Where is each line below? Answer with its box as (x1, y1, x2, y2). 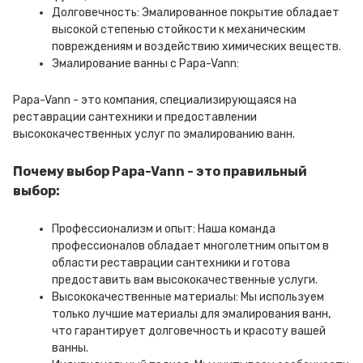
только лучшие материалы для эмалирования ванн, (52, 307, 331, 321)
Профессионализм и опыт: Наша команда (52, 222, 275, 236)
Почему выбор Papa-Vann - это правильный (13, 164, 307, 179)
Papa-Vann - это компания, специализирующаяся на (13, 93, 297, 107)
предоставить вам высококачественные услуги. (52, 273, 318, 287)
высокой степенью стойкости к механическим (52, 23, 305, 36)
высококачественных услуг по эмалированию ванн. (13, 127, 295, 141)
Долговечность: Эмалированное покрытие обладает (52, 6, 340, 19)
